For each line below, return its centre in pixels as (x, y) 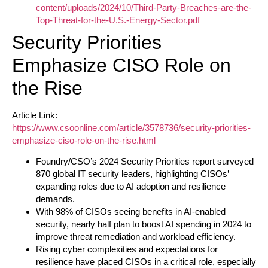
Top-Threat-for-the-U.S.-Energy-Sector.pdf (118, 20)
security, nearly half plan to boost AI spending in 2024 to (144, 224)
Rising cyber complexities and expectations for (127, 249)
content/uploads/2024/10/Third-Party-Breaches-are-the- (144, 7)
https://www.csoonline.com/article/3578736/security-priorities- (131, 127)
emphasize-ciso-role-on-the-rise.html (84, 140)
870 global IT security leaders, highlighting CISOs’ (132, 174)
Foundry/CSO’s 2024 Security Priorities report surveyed (145, 162)
